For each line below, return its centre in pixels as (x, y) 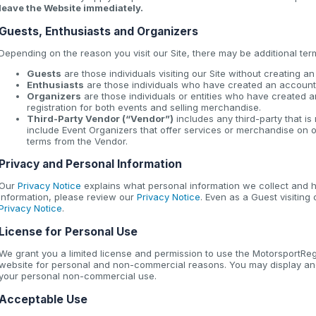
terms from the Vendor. (77, 141)
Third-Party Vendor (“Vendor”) (100, 118)
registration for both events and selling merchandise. (144, 107)
